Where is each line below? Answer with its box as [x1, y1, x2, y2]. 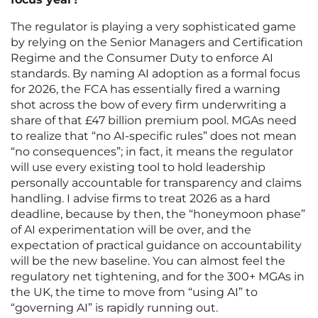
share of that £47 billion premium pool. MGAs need [11, 114, 297, 128]
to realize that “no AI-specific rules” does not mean [11, 129, 297, 143]
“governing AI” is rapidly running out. [11, 301, 218, 315]
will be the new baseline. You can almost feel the [11, 254, 285, 268]
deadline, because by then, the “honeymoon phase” [11, 207, 305, 221]
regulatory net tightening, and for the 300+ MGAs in [11, 270, 305, 284]
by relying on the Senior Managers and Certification [11, 35, 303, 50]
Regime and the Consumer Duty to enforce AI [11, 51, 273, 65]
